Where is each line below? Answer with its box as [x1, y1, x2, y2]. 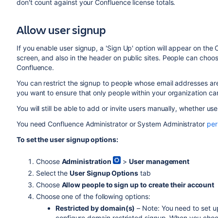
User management [129, 157, 190, 165]
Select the [36, 169, 70, 177]
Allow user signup [16, 22, 106, 37]
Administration [61, 157, 111, 165]
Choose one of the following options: [36, 192, 150, 200]
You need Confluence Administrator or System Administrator [16, 120, 207, 128]
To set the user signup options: [16, 135, 118, 144]
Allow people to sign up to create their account [61, 181, 215, 189]
